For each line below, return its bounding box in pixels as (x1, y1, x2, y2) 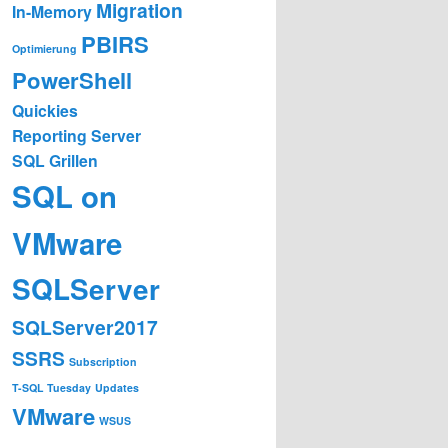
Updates (95, 379, 139, 395)
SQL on (12, 174, 117, 217)
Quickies (12, 98, 78, 122)
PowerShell (12, 63, 132, 96)
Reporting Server (12, 123, 141, 147)
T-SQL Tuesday (12, 379, 91, 395)
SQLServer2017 (12, 312, 158, 341)
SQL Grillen (12, 148, 98, 172)
